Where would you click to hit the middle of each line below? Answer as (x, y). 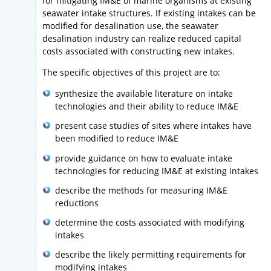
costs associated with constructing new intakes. (139, 51)
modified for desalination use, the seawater (130, 26)
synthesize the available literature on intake (144, 94)
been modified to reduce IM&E (117, 139)
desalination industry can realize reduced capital (142, 39)
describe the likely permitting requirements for (151, 255)
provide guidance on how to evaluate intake (144, 158)
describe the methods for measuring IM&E (141, 190)
